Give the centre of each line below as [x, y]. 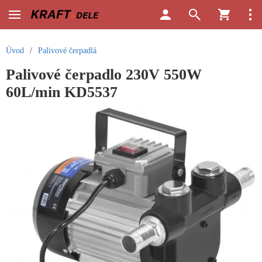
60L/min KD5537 [62, 92]
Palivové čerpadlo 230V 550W [104, 75]
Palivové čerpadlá [67, 51]
